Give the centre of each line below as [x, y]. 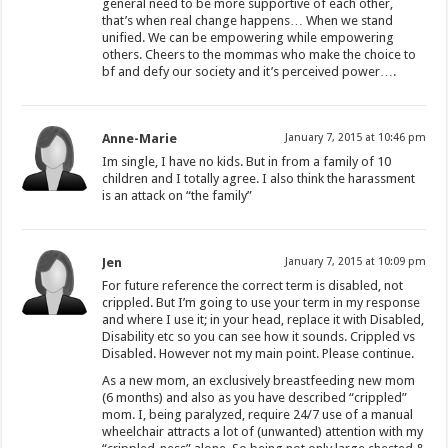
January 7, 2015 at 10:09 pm [355, 261]
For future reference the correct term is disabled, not [253, 285]
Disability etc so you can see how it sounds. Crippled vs [259, 336]
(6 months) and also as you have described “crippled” [255, 397]
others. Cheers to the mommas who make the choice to [259, 54]
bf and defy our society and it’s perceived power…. [249, 71]
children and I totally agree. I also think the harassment [259, 178]
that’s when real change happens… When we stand [248, 20]
